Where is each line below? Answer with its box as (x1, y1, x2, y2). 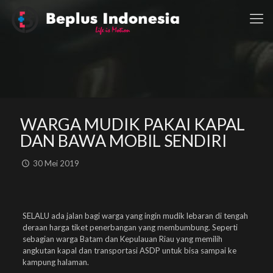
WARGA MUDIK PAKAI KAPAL (20, 114, 245, 134)
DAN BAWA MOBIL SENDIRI (20, 130, 227, 151)
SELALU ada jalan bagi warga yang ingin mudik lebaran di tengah (22, 211, 248, 221)
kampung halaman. (22, 257, 89, 267)
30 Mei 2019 (33, 158, 80, 168)
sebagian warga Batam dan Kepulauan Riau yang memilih (22, 234, 222, 244)
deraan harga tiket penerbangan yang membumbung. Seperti (22, 222, 238, 232)
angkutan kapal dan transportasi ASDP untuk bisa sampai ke (22, 246, 236, 255)
